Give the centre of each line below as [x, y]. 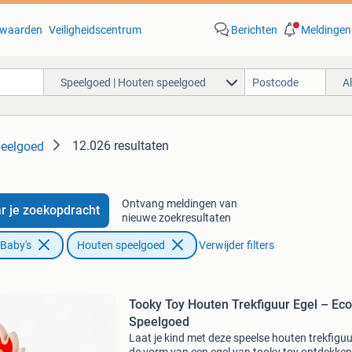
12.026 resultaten [121, 146]
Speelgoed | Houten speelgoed [133, 82]
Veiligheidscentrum [95, 30]
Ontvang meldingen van [179, 203]
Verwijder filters [236, 245]
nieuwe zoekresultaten [176, 218]
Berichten [254, 30]
